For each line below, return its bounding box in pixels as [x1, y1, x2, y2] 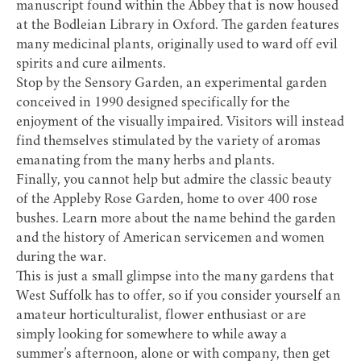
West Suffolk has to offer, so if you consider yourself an [16, 289, 341, 305]
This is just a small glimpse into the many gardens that [16, 270, 334, 285]
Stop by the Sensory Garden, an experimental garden [16, 77, 327, 92]
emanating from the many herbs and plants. [16, 154, 275, 169]
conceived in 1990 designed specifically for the [16, 96, 290, 111]
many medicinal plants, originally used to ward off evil [16, 38, 338, 53]
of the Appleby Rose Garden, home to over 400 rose [16, 193, 317, 208]
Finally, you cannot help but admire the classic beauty [16, 173, 331, 189]
